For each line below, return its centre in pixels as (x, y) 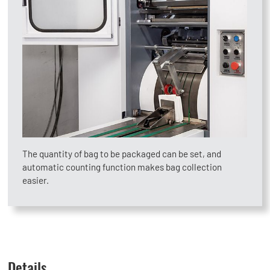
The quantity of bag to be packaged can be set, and (122, 153)
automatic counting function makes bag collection (122, 167)
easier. (36, 180)
